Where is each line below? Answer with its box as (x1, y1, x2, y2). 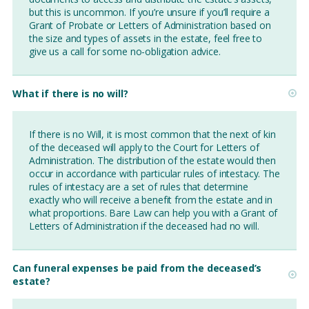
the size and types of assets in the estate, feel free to (29, 31, 263, 45)
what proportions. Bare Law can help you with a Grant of (29, 206, 278, 219)
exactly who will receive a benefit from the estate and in (29, 192, 273, 206)
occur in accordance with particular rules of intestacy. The (29, 166, 280, 180)
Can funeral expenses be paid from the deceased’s (12, 261, 262, 275)
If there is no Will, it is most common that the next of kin (29, 127, 276, 141)
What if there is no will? (12, 86, 128, 100)
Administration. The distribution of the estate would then (29, 153, 277, 167)
